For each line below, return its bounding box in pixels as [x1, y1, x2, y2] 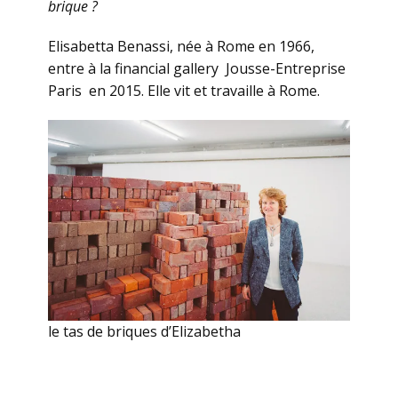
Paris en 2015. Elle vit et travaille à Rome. [48, 81, 323, 100]
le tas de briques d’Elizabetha [48, 322, 241, 342]
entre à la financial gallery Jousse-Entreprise [48, 59, 346, 78]
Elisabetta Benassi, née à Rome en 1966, [48, 36, 314, 56]
